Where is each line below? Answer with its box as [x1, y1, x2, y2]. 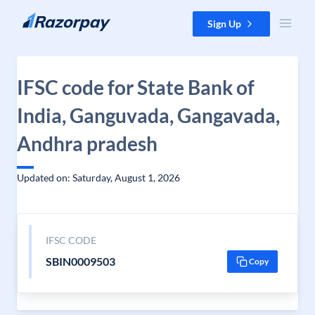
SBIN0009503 [45, 255, 115, 268]
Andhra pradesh [17, 131, 157, 155]
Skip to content [11, 12, 78, 24]
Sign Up [207, 18, 241, 30]
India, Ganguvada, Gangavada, [17, 103, 280, 127]
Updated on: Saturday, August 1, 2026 [17, 172, 180, 184]
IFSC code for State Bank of [17, 75, 255, 99]
